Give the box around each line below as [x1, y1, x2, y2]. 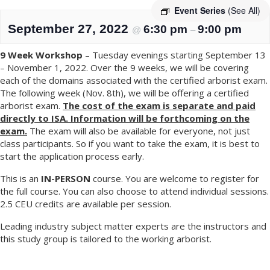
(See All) [228, 4, 260, 16]
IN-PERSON [41, 172, 90, 184]
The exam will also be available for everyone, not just [27, 124, 250, 137]
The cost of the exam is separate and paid [63, 99, 256, 111]
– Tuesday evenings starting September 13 [83, 48, 266, 61]
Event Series [174, 4, 228, 16]
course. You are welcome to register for [90, 172, 259, 184]
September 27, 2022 [8, 21, 132, 36]
